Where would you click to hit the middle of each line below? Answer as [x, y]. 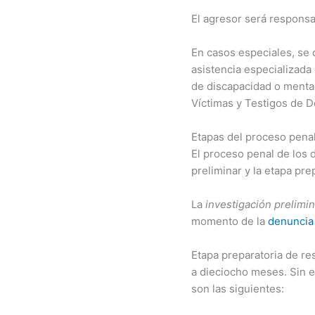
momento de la [230, 221]
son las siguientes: [238, 289]
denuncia [291, 221]
